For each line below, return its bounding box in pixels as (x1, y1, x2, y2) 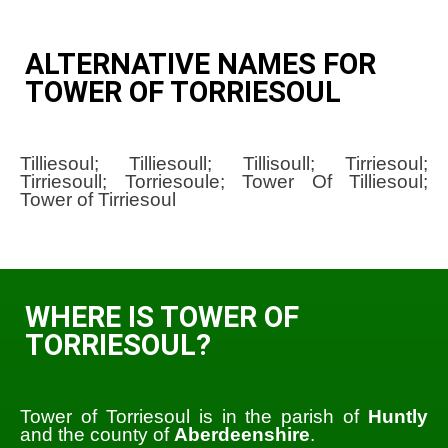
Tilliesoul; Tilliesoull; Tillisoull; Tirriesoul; (20, 153, 428, 175)
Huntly (368, 406, 428, 428)
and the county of (20, 424, 174, 446)
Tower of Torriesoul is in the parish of (20, 406, 368, 428)
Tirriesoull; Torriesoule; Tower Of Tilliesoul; (20, 171, 428, 193)
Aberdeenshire (174, 424, 310, 446)
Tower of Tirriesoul (20, 189, 176, 211)
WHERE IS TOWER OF (25, 299, 299, 334)
